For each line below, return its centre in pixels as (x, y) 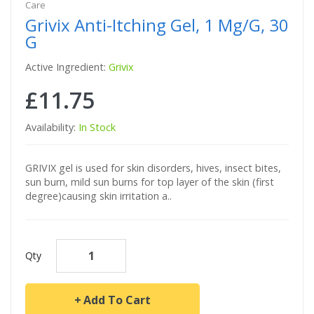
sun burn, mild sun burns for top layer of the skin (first (150, 182)
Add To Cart (117, 300)
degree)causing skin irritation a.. (98, 196)
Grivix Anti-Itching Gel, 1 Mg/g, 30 (157, 25)
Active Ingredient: (67, 67)
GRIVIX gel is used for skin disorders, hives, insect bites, (153, 168)
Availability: (52, 127)
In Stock (97, 127)
